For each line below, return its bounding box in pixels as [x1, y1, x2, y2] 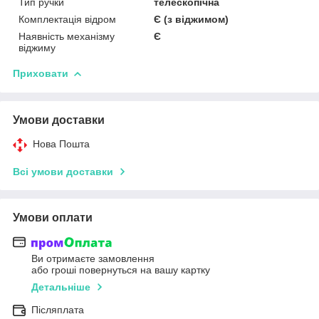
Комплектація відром [19, 13, 116, 25]
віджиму [19, 41, 56, 53]
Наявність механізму [19, 30, 115, 42]
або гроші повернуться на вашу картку [31, 263, 210, 276]
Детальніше [31, 281, 90, 293]
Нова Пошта [33, 137, 90, 150]
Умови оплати [13, 211, 93, 224]
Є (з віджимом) [154, 13, 229, 25]
